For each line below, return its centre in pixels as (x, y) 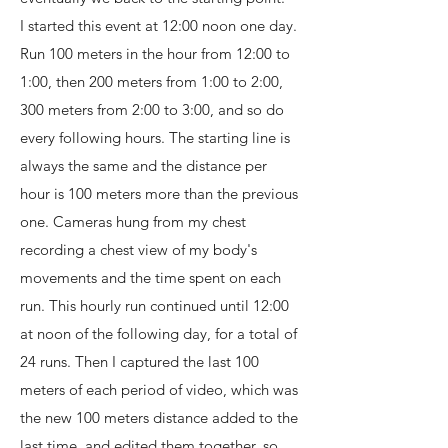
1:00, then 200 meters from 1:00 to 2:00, (151, 81)
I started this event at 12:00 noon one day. (158, 25)
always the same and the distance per (143, 165)
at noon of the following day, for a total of (158, 333)
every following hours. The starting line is (155, 137)
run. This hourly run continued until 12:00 (154, 305)
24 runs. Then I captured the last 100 (139, 361)
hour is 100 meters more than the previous (159, 193)
